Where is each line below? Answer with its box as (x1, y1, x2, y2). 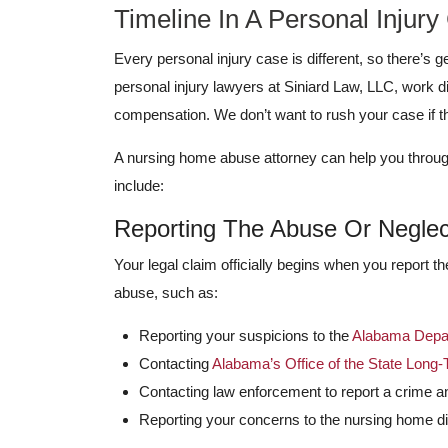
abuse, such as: (114, 284, 218, 302)
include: (114, 177, 164, 195)
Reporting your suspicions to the (139, 327, 352, 345)
